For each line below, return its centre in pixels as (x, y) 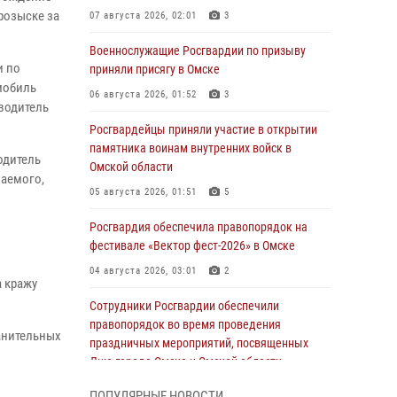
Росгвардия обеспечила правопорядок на (198, 227)
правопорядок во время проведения (185, 324)
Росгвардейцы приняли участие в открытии (203, 129)
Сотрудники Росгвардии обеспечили (184, 306)
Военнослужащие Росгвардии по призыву (198, 51)
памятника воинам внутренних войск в (191, 148)
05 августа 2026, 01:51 (143, 192)
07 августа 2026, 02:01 (143, 16)
